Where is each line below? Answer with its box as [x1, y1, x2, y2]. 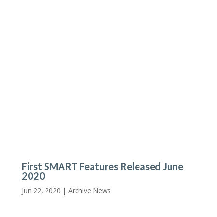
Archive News [68, 186, 111, 195]
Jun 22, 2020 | [21, 186, 68, 195]
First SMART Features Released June [21, 160, 183, 172]
